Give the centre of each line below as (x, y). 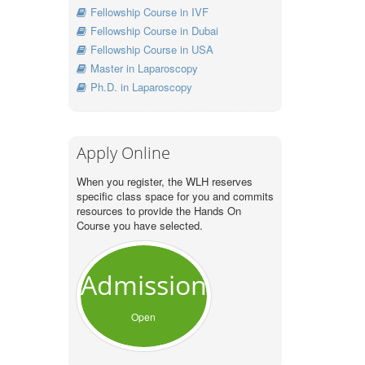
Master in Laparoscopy (144, 68)
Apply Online (123, 153)
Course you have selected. (139, 226)
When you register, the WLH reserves (164, 182)
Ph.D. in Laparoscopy (141, 87)
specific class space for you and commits (175, 196)
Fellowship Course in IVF (149, 12)
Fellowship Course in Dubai (154, 31)
